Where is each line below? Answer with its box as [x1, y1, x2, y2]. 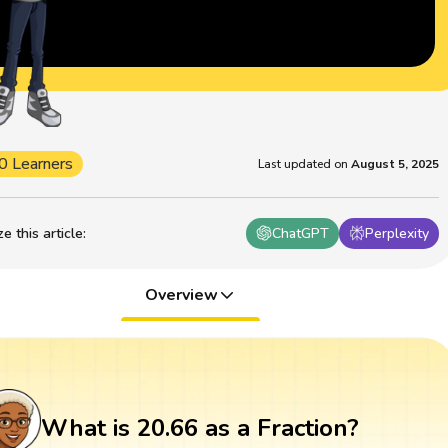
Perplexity [365, 223, 430, 243]
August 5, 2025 [351, 155, 440, 172]
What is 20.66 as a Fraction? [40, 412, 359, 445]
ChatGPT [272, 223, 330, 243]
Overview [144, 283, 218, 306]
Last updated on [258, 155, 349, 172]
